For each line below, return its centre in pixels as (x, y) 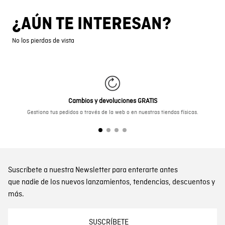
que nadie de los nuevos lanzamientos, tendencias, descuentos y (111, 182)
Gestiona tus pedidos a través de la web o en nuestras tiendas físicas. (113, 112)
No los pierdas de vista (43, 41)
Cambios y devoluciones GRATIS (113, 101)
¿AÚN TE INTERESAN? (92, 24)
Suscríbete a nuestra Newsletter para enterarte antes (93, 170)
